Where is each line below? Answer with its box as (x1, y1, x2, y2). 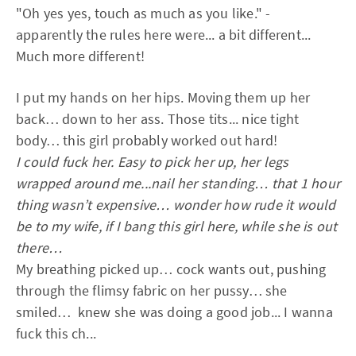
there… (16, 238, 63, 257)
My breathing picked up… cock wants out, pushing (16, 260, 327, 278)
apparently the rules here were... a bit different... (16, 25, 311, 44)
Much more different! (16, 47, 145, 65)
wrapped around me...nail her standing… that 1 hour (16, 174, 341, 192)
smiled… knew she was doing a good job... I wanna (16, 303, 333, 321)
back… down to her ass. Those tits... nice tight (16, 110, 300, 128)
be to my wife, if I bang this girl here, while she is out (16, 217, 338, 235)
